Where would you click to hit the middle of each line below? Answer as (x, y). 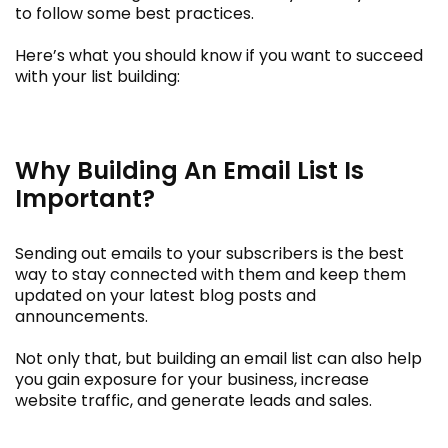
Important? (85, 198)
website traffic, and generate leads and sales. (193, 400)
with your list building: (97, 76)
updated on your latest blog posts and (165, 295)
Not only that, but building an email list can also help (218, 358)
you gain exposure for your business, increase (192, 379)
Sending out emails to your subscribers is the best (209, 253)
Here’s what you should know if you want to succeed (219, 55)
